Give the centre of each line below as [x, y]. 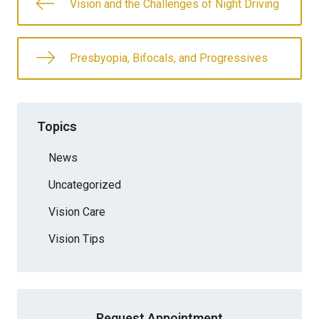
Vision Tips [77, 239]
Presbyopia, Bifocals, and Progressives [169, 58]
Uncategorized [85, 184]
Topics [57, 126]
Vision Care [77, 211]
